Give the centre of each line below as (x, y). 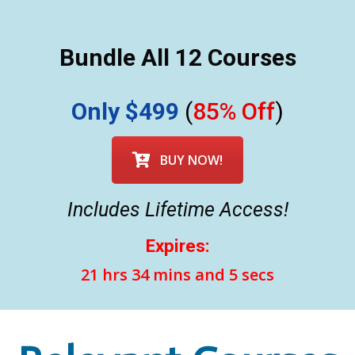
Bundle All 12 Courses (177, 58)
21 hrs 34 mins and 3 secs (177, 274)
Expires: (177, 246)
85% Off (234, 112)
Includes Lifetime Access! (177, 210)
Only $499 (125, 112)
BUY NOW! (191, 160)
